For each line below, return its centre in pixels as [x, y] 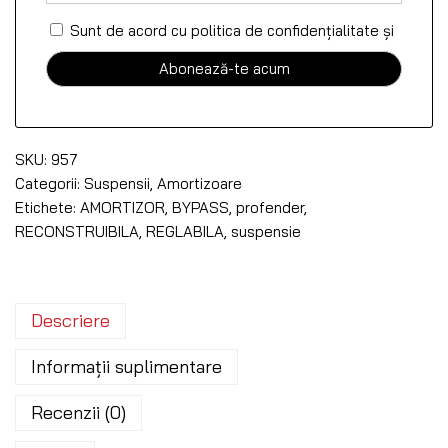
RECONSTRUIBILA [77, 231]
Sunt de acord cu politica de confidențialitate [224, 30]
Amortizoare [199, 183]
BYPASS [200, 207]
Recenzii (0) [78, 412]
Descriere [70, 320]
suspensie [266, 231]
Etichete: [47, 207]
